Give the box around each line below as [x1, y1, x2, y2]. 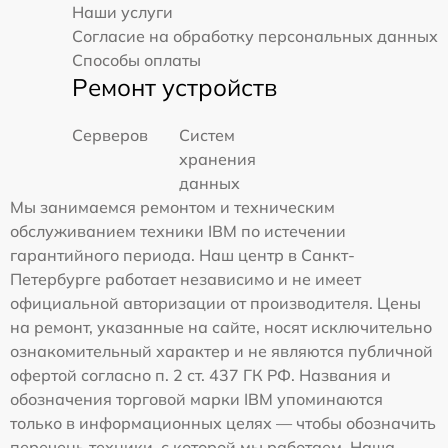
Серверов [72, 125, 148, 146]
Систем [179, 125, 236, 146]
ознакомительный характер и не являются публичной [10, 341, 433, 362]
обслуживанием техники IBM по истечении [10, 221, 346, 242]
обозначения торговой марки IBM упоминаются [10, 389, 383, 410]
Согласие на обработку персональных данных [72, 26, 438, 47]
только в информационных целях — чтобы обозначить [10, 413, 436, 434]
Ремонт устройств [72, 72, 277, 103]
